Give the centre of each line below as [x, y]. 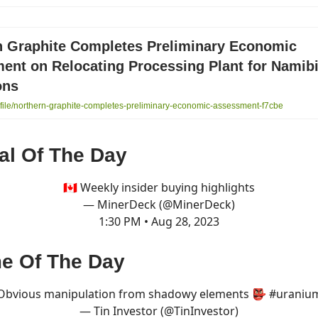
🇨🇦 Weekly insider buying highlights [159, 187]
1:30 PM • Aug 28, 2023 [159, 221]
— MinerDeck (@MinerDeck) [159, 204]
